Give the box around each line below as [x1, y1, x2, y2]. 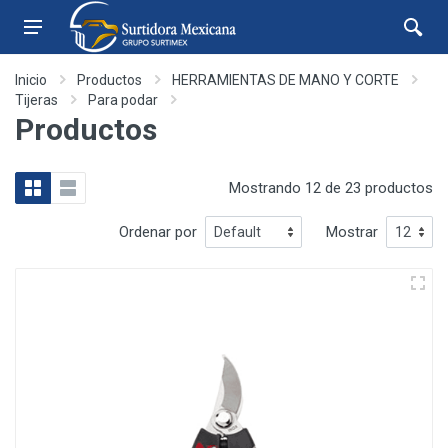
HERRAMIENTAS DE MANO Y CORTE [172, 72, 399, 88]
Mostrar [326, 223, 378, 241]
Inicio [15, 72, 47, 88]
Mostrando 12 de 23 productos [229, 179, 433, 197]
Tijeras [15, 92, 58, 108]
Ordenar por [119, 223, 197, 241]
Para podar [88, 92, 158, 108]
